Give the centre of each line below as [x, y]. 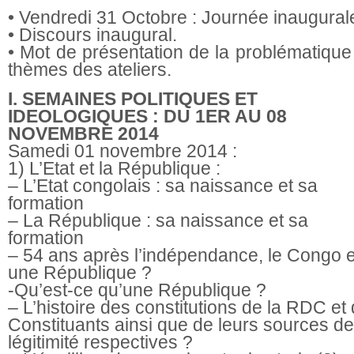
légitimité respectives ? [100, 342]
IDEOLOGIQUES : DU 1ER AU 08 [147, 116]
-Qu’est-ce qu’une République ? [137, 290]
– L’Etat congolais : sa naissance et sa [163, 185]
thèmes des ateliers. [90, 69]
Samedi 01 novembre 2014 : [122, 151]
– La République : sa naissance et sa [158, 220]
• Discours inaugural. [92, 34]
